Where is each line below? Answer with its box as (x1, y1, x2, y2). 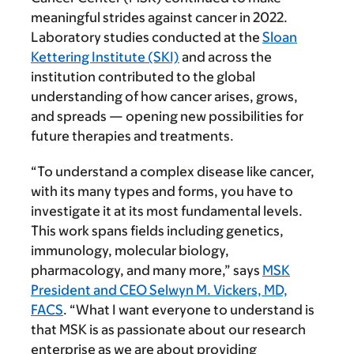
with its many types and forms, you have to (31, 183, 293, 200)
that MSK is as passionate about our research (31, 322, 306, 338)
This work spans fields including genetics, (31, 223, 284, 239)
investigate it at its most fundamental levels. (31, 203, 303, 220)
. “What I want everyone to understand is (63, 302, 314, 318)
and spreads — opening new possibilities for (31, 108, 303, 125)
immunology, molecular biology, (31, 243, 229, 259)
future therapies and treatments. (31, 128, 234, 145)
